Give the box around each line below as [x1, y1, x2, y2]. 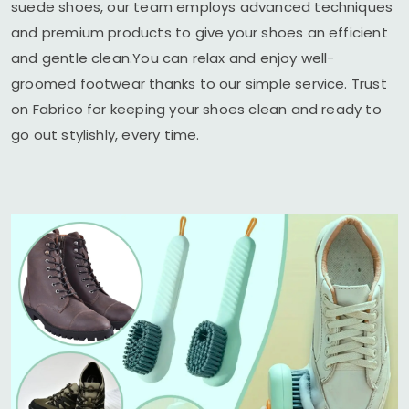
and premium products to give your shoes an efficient [11, 23, 388, 42]
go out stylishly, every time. [11, 125, 200, 144]
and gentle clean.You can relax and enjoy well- [11, 48, 335, 68]
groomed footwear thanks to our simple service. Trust [11, 74, 387, 93]
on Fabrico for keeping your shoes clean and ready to [11, 100, 382, 119]
